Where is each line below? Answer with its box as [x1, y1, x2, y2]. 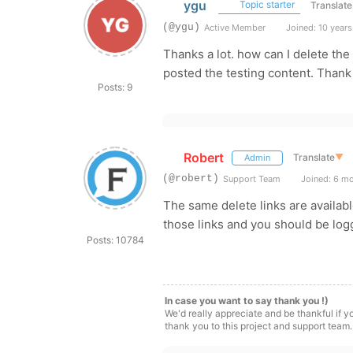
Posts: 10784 [86, 233, 144, 246]
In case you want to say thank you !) [165, 294, 329, 307]
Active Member [204, 21, 266, 33]
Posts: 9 [98, 80, 132, 93]
